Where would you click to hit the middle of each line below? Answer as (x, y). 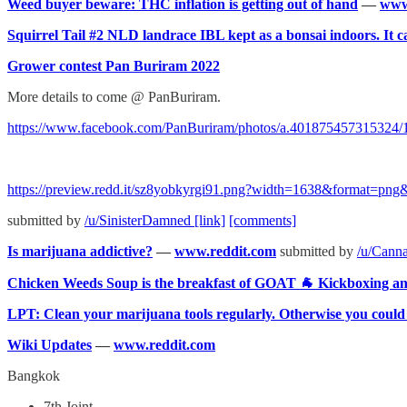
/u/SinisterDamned (139, 220)
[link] (210, 220)
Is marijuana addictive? (80, 251)
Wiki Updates (50, 344)
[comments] (263, 220)
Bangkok (34, 375)
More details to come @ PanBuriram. (114, 96)
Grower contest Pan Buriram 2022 (114, 65)
